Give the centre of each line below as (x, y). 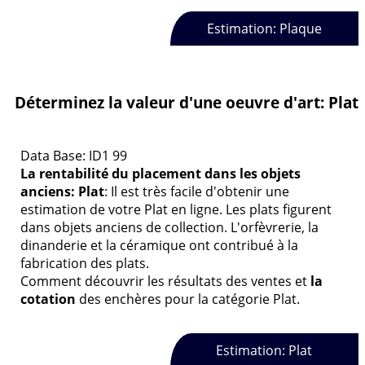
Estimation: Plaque (264, 28)
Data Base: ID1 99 (74, 155)
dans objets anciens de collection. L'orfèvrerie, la (169, 227)
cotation (48, 299)
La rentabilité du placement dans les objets (161, 173)
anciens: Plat (62, 191)
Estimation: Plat (264, 351)
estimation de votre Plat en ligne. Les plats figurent (176, 209)
